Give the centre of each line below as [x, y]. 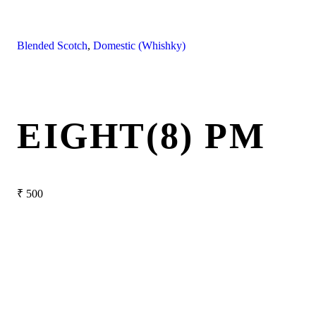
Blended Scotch [52, 46]
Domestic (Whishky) [139, 46]
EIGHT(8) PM [141, 135]
